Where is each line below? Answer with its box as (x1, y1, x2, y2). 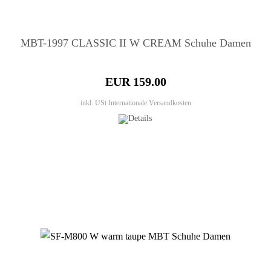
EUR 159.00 (105, 75, 166, 89)
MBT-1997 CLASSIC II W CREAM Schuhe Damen (20, 37, 251, 50)
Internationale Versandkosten (108, 99, 191, 108)
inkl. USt (80, 99, 108, 108)
